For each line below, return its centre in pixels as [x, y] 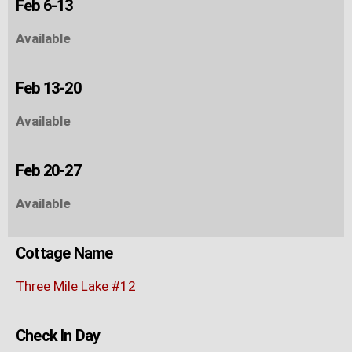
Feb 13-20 [48, 88]
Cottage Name [64, 253]
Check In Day [58, 335]
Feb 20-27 [48, 170]
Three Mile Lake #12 [76, 286]
